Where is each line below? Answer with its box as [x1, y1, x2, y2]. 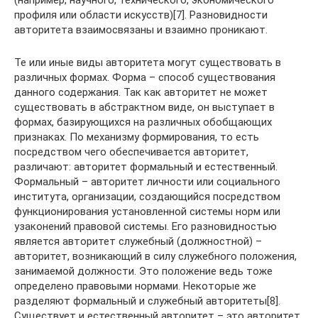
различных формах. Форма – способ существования [14, 70, 275, 84]
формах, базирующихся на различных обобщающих [14, 115, 272, 128]
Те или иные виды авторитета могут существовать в [14, 55, 281, 69]
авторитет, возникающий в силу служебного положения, [14, 249, 297, 263]
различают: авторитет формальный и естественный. [14, 160, 278, 173]
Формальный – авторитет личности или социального [14, 175, 280, 188]
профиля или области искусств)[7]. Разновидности [14, 8, 268, 21]
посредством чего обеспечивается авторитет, [14, 145, 248, 158]
